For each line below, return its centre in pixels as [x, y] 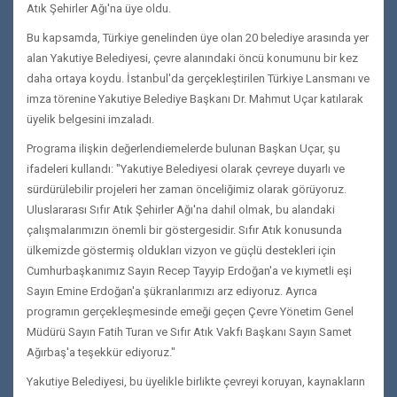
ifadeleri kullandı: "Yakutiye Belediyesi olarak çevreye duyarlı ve [186, 169]
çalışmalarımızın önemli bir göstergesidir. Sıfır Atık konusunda [184, 230]
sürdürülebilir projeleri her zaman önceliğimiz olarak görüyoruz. [187, 189]
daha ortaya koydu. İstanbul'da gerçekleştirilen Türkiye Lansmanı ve [198, 78]
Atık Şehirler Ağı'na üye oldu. [99, 8]
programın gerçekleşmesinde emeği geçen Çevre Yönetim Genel [190, 311]
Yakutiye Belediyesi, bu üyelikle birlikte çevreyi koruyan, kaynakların [196, 381]
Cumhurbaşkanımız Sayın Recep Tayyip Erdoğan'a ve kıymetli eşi [189, 271]
